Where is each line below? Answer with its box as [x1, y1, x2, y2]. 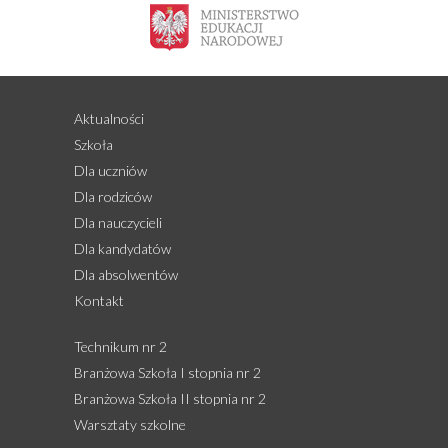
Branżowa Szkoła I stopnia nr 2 [74, 363, 261, 381]
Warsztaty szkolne [74, 415, 186, 433]
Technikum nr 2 [74, 337, 167, 355]
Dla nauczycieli [74, 213, 162, 231]
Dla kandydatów [74, 239, 171, 257]
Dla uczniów [74, 161, 147, 179]
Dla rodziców [74, 187, 152, 205]
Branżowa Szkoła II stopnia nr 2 [74, 389, 266, 407]
